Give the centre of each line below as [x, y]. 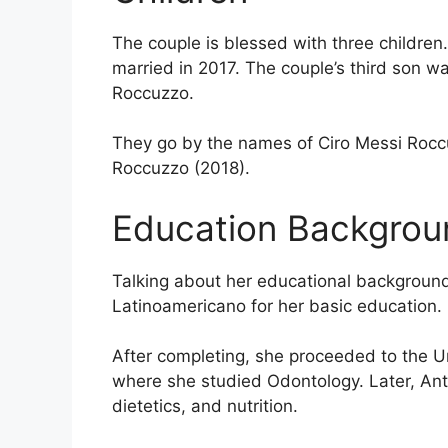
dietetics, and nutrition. [205, 406]
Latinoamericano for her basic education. [277, 305]
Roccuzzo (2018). [181, 168]
